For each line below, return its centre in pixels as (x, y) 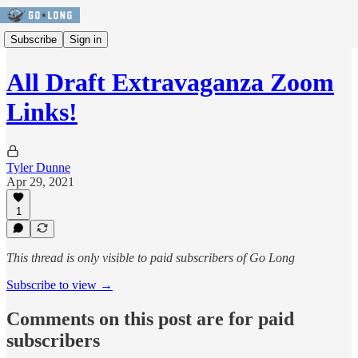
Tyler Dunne (38, 167)
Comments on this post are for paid (150, 318)
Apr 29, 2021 (40, 181)
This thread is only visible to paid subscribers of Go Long (151, 258)
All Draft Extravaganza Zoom (170, 83)
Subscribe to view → (60, 285)
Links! (42, 112)
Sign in (86, 39)
